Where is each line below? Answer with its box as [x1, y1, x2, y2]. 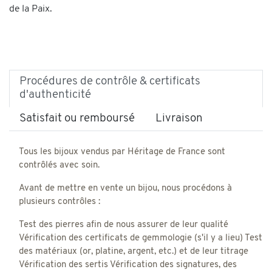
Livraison [155, 112, 203, 124]
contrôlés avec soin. [19, 160, 100, 170]
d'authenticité [19, 89, 91, 101]
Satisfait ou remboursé [19, 112, 135, 124]
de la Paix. [9, 4, 52, 14]
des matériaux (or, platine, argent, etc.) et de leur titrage [19, 246, 248, 256]
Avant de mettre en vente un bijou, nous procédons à [19, 183, 232, 193]
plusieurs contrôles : [19, 197, 100, 206]
